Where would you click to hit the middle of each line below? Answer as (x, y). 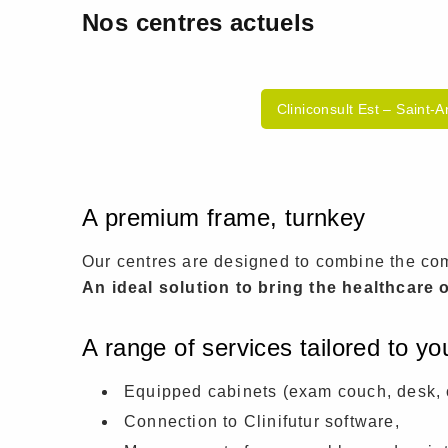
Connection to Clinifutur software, (262, 421)
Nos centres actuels (198, 22)
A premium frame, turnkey (224, 217)
